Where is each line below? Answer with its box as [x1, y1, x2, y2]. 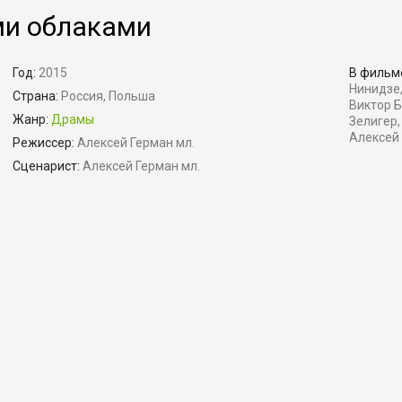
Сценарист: [13, 159, 80, 173]
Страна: [13, 89, 58, 103]
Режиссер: [13, 135, 74, 150]
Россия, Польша [58, 89, 155, 103]
